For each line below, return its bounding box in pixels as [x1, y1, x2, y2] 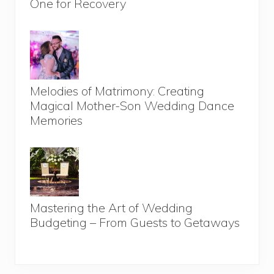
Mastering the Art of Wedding [30, 199, 193, 215]
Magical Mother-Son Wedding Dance [30, 97, 234, 113]
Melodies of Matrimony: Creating [30, 83, 204, 98]
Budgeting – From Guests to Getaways [30, 214, 240, 230]
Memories [30, 112, 83, 128]
